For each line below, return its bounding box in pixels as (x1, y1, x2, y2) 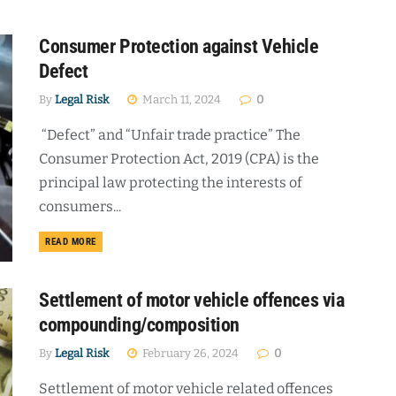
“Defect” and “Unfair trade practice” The (39, 126, 301, 143)
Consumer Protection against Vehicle (39, 35, 319, 57)
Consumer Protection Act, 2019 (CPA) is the (39, 150, 319, 167)
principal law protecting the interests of (39, 174, 302, 191)
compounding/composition (39, 314, 240, 337)
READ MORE (45, 236, 96, 247)
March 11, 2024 (140, 93, 221, 106)
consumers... (39, 198, 121, 215)
